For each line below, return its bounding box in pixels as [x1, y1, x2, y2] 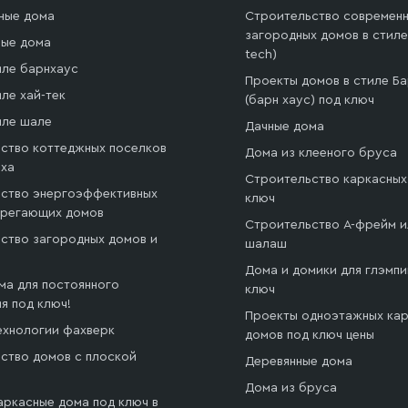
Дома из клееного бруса [245, 147, 398, 160]
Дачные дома [245, 120, 325, 134]
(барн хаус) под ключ [245, 94, 375, 107]
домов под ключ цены [245, 329, 375, 342]
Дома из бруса [245, 382, 338, 395]
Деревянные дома [245, 355, 353, 369]
